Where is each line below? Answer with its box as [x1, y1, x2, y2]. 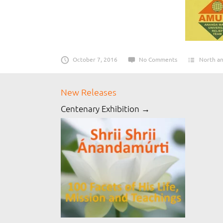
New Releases [61, 86, 116, 98]
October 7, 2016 [72, 55, 117, 63]
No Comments [139, 55, 178, 63]
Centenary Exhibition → [61, 103, 150, 114]
